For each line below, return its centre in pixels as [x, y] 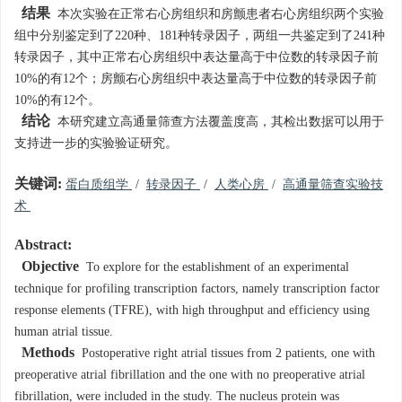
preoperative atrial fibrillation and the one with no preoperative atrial [190, 375]
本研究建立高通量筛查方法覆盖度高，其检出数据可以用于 [217, 122]
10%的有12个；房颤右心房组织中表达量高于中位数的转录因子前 [196, 79]
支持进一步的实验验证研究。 [96, 144]
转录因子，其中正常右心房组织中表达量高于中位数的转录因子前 [197, 57]
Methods [48, 353]
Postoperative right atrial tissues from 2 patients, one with [225, 354]
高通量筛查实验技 [333, 185]
